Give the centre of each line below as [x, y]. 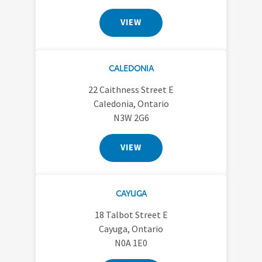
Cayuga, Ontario [131, 228]
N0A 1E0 [131, 242]
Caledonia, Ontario [131, 103]
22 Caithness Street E [131, 89]
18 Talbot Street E [131, 214]
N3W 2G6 [131, 117]
